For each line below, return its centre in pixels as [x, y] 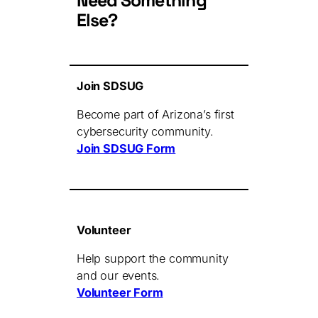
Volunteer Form [120, 293]
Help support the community [153, 259]
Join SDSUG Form [126, 149]
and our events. [119, 276]
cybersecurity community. [145, 132]
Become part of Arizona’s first [155, 115]
